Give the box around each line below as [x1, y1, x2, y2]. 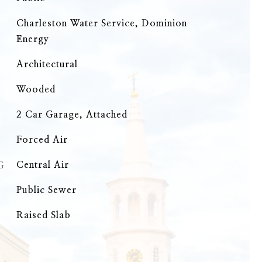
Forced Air [16, 135, 68, 144]
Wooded [16, 85, 56, 94]
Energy [16, 35, 49, 44]
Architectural [16, 60, 78, 69]
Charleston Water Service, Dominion [16, 19, 187, 28]
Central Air [16, 160, 69, 170]
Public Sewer [16, 185, 77, 195]
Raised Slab [16, 211, 71, 220]
